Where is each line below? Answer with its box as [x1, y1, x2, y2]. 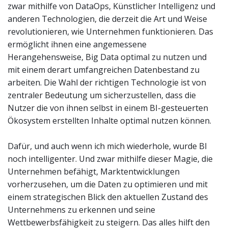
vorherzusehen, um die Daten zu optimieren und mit [8, 178, 208, 190]
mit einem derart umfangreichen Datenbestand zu [8, 64, 199, 75]
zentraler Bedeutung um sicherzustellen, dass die [8, 89, 196, 101]
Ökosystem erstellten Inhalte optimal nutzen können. [8, 115, 211, 126]
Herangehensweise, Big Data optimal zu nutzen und [8, 51, 207, 63]
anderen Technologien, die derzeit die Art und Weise [8, 13, 207, 24]
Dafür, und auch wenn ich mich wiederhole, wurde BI [8, 140, 207, 152]
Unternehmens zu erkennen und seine [8, 204, 155, 215]
